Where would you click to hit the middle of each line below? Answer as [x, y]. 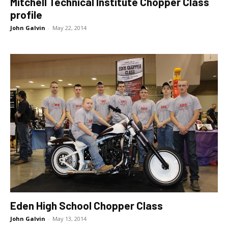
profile [26, 14]
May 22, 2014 [69, 27]
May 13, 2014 [69, 218]
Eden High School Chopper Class [87, 205]
